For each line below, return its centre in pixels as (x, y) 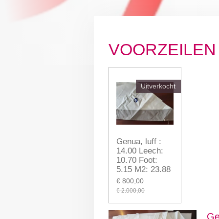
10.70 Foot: (137, 160)
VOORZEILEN (162, 50)
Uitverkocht (158, 86)
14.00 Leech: (140, 151)
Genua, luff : (139, 141)
